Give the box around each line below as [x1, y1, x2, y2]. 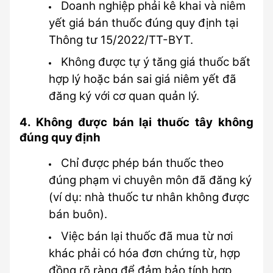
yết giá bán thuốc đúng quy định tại [49, 16, 238, 30]
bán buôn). [49, 207, 107, 221]
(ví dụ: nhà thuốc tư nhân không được [49, 190, 249, 204]
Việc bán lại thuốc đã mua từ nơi [60, 229, 233, 243]
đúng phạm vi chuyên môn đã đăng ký [49, 173, 252, 187]
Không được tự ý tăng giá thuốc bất [60, 55, 250, 69]
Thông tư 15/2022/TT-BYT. [49, 33, 193, 47]
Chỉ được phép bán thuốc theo [60, 156, 224, 170]
